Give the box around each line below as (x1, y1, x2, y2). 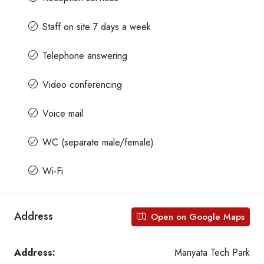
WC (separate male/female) (42, 135, 154, 149)
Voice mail (42, 106, 83, 120)
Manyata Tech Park (174, 245, 250, 259)
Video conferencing (42, 77, 122, 91)
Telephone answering (42, 48, 127, 62)
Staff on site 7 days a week (42, 19, 151, 34)
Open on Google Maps (148, 210, 245, 223)
